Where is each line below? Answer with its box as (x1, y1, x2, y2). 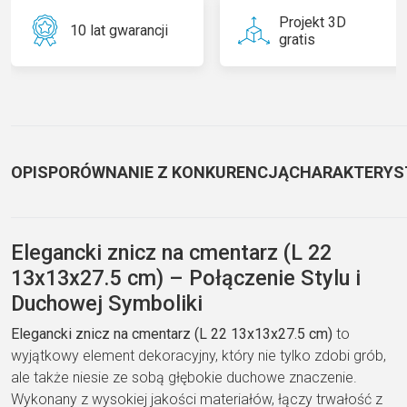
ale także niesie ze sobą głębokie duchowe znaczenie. (11, 368, 357, 386)
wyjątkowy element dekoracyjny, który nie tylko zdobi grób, (11, 346, 386, 364)
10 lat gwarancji (70, 22, 168, 40)
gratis (278, 30, 315, 48)
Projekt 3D (278, 13, 346, 31)
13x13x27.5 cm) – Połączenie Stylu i (11, 264, 361, 291)
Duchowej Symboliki (11, 290, 203, 316)
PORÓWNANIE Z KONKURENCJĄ (48, 162, 289, 182)
